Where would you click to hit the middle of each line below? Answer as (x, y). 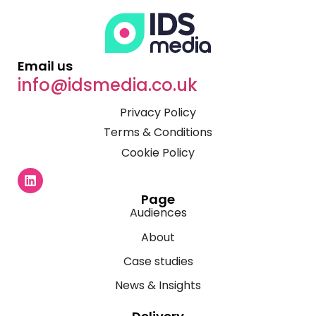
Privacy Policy (158, 112)
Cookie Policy (158, 152)
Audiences (158, 213)
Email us (45, 66)
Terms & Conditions (158, 133)
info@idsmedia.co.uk (108, 85)
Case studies (158, 261)
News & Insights (158, 286)
